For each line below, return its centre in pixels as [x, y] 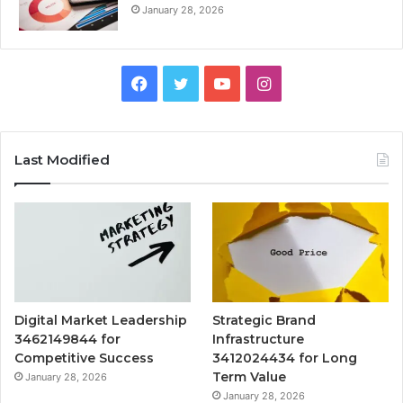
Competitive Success [84, 358]
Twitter [215, 83]
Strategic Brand [264, 320]
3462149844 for [67, 339]
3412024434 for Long [285, 358]
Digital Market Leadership [101, 320]
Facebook [184, 83]
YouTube [262, 83]
